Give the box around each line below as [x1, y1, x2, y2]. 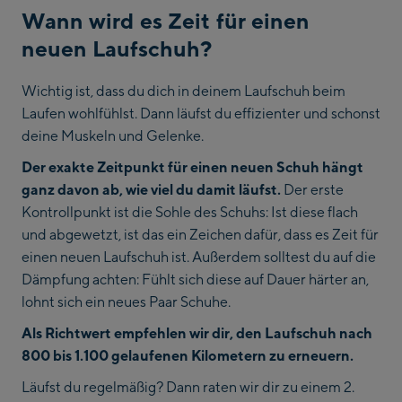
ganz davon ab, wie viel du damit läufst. [22, 180, 281, 199]
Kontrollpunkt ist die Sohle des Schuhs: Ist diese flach [22, 203, 358, 222]
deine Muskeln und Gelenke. [22, 127, 204, 145]
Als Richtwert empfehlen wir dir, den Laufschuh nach [22, 324, 372, 343]
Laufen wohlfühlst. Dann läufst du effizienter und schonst [22, 104, 380, 123]
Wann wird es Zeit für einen [22, 7, 310, 35]
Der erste [281, 180, 344, 199]
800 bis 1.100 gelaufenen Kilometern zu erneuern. [22, 346, 354, 365]
